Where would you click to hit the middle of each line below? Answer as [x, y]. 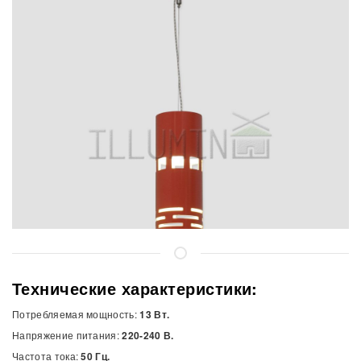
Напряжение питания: [67, 335]
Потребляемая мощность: [76, 314]
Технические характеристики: [135, 288]
